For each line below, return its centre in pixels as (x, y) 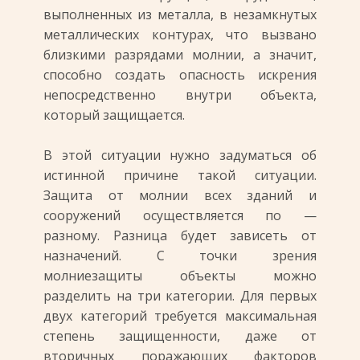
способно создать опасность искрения (180, 75)
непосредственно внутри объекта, (180, 95)
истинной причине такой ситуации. (180, 175)
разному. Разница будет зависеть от (180, 235)
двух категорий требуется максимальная (180, 316)
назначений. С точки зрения (180, 256)
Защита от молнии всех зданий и (180, 195)
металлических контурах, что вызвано (180, 35)
